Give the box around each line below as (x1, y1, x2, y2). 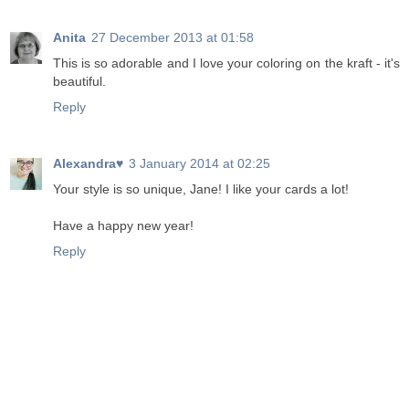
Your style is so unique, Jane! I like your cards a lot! (53, 182, 349, 197)
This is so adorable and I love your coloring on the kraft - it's (53, 56, 400, 71)
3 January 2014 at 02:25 (129, 156, 270, 172)
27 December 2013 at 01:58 (91, 30, 254, 46)
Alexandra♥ (53, 156, 123, 172)
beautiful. (53, 74, 106, 89)
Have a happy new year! (53, 218, 194, 234)
